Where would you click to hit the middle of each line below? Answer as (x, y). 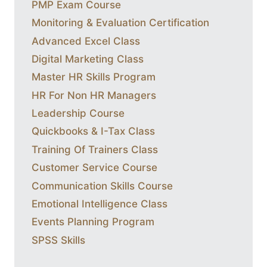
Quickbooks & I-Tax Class (93, 131)
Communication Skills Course (102, 186)
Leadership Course (78, 114)
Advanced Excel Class (86, 41)
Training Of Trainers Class (95, 149)
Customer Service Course (94, 168)
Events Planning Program (93, 222)
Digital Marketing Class (88, 59)
